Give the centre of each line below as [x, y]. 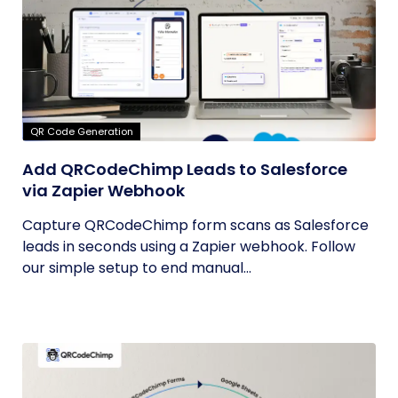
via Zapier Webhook [103, 191]
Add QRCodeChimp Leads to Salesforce [185, 169]
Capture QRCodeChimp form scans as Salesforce [195, 225]
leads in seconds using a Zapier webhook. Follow [189, 247]
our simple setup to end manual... [137, 268]
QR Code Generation [82, 131]
